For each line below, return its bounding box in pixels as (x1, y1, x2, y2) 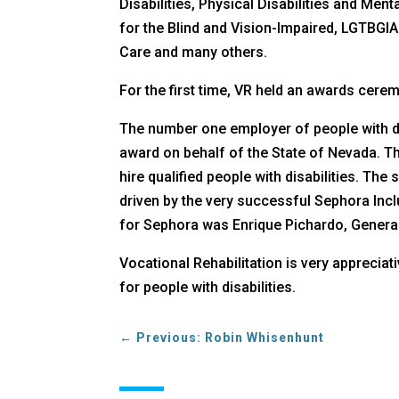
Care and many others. (119, 43, 268, 61)
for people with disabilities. (119, 278, 297, 296)
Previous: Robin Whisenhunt (136, 330, 325, 346)
